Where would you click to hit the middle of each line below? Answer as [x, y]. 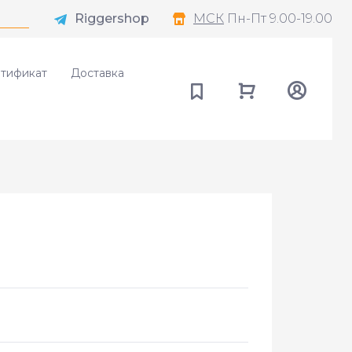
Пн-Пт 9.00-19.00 [278, 18]
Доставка [97, 73]
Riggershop [112, 18]
